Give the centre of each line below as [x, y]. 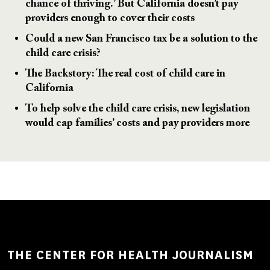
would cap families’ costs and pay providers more [137, 123]
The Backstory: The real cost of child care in [125, 74]
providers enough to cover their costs [110, 18]
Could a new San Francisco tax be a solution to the [141, 39]
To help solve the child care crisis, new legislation [138, 109]
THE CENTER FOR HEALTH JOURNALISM [130, 255]
